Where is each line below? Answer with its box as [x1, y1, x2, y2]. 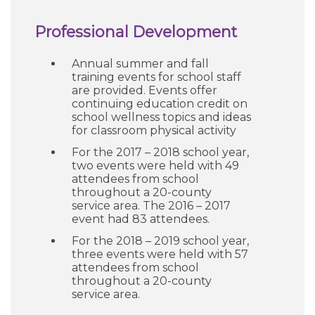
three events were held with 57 [72, 247, 248, 261]
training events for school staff [72, 70, 241, 84]
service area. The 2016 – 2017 [72, 199, 231, 212]
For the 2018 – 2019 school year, [72, 234, 249, 247]
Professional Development [35, 22, 237, 41]
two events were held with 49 [72, 159, 239, 172]
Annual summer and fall [72, 57, 209, 70]
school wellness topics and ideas [72, 110, 251, 124]
